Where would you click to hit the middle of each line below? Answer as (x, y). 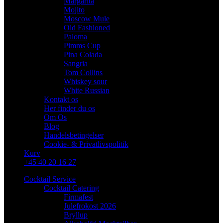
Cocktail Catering (71, 188)
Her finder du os (69, 109)
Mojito (74, 10)
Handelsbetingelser (74, 135)
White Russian (87, 91)
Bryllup (76, 215)
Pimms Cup (82, 46)
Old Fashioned (87, 28)
